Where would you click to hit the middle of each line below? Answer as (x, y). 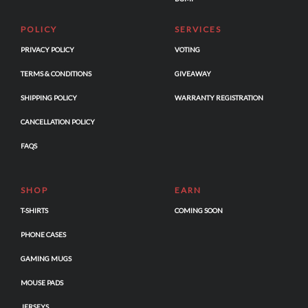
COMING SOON (199, 211)
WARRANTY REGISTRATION (219, 98)
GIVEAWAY (193, 74)
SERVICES (198, 30)
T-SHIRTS (34, 211)
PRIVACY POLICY (47, 50)
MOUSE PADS (42, 283)
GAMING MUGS (46, 259)
